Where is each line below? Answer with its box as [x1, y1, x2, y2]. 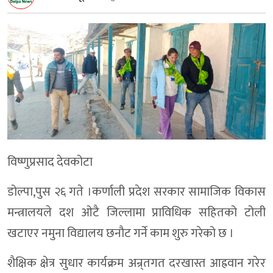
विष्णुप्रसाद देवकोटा [7, 152, 93, 173]
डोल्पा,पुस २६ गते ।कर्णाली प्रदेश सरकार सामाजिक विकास [7, 182, 266, 203]
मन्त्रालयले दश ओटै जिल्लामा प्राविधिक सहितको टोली [7, 202, 266, 224]
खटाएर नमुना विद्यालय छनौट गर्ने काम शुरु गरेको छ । [7, 223, 234, 244]
